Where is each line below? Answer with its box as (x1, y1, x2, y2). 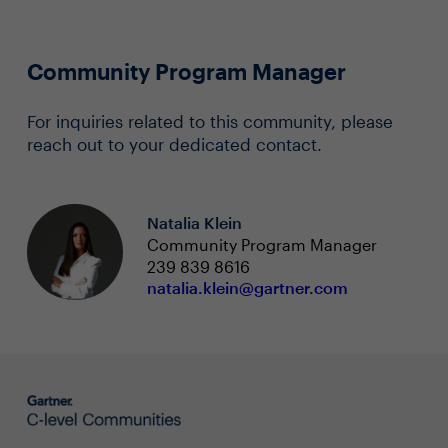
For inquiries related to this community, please (26, 111, 393, 131)
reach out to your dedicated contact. (26, 134, 322, 154)
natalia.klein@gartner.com (146, 278, 348, 298)
